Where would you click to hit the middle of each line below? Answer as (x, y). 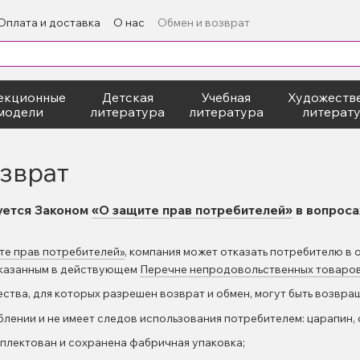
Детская (127, 97)
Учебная (226, 97)
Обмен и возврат (204, 22)
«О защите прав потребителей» (192, 210)
